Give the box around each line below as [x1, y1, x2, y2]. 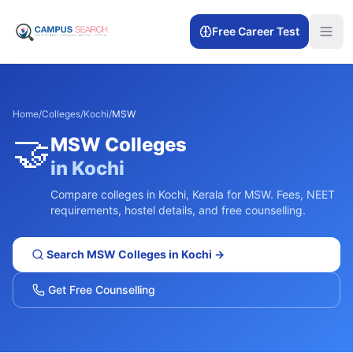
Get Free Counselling [45, 283, 155, 296]
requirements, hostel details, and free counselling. [50, 203, 306, 217]
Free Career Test [212, 24, 299, 38]
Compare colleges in [50, 188, 158, 201]
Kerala [192, 188, 224, 201]
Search [44, 247, 87, 261]
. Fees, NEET [270, 188, 335, 201]
